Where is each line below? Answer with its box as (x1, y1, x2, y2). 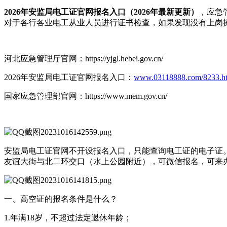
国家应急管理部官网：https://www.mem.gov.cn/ (4, 91, 167, 100)
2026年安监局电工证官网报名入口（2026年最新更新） (4, 7, 199, 16)
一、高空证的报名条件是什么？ (4, 194, 118, 203)
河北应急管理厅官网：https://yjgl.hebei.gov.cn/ (4, 54, 163, 63)
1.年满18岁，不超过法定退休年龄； (4, 213, 132, 222)
